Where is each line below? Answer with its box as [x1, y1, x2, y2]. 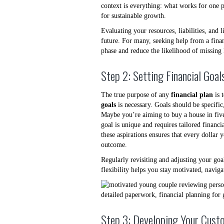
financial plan [171, 91, 213, 98]
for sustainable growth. [101, 12, 166, 19]
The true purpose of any [101, 91, 171, 98]
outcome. [101, 141, 127, 148]
